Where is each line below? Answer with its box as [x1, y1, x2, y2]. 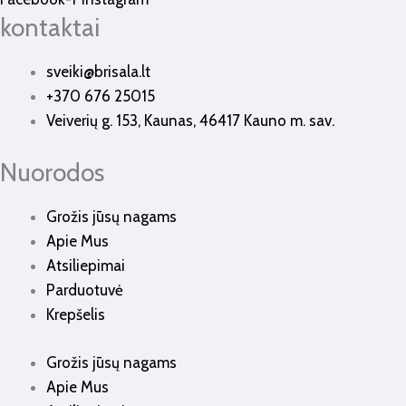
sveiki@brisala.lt [46, 63, 150, 82]
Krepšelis [46, 305, 105, 324]
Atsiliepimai [46, 256, 125, 275]
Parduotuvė [46, 281, 123, 300]
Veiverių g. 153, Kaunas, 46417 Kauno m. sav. [46, 111, 334, 130]
